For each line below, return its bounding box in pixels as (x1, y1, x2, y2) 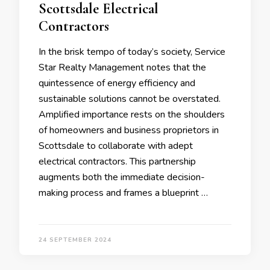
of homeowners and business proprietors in (39, 124, 219, 137)
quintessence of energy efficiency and (39, 77, 195, 90)
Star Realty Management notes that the (39, 61, 206, 75)
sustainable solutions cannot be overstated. (39, 92, 221, 106)
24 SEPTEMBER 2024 (39, 236, 111, 245)
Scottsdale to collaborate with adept (39, 139, 193, 153)
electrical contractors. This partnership (39, 155, 196, 169)
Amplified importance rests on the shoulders (39, 108, 225, 122)
